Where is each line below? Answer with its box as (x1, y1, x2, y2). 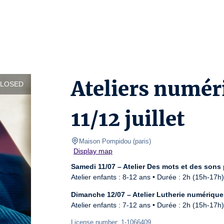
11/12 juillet (71, 106, 184, 131)
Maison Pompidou (79, 137, 131, 145)
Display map (73, 147, 112, 155)
